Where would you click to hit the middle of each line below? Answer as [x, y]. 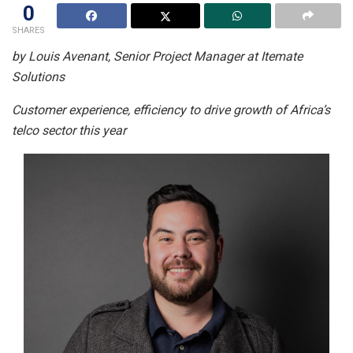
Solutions [40, 77]
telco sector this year [71, 131]
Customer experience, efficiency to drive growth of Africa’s [171, 110]
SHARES [28, 31]
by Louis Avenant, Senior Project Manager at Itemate [157, 57]
